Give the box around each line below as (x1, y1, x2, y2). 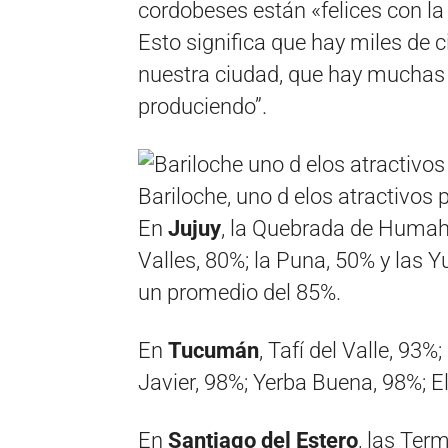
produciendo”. (138, 94, 267, 119)
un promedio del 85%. (138, 280, 341, 305)
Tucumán (168, 338, 259, 363)
